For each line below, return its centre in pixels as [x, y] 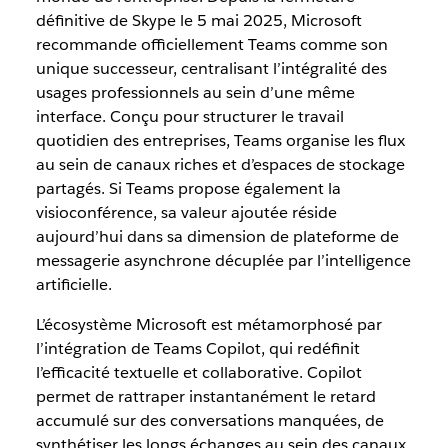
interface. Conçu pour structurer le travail [189, 116]
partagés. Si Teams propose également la [188, 188]
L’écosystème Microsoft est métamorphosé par [208, 324]
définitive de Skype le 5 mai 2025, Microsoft [198, 20]
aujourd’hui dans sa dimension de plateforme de [217, 236]
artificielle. [73, 284]
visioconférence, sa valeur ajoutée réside [186, 212]
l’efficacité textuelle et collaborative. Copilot [198, 372]
